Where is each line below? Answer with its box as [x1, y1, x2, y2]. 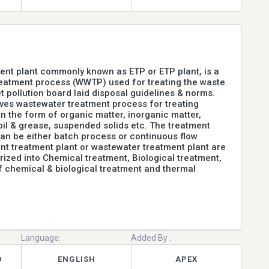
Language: [21, 232, 61, 243]
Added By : [131, 232, 172, 243]
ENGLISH [57, 255, 95, 264]
